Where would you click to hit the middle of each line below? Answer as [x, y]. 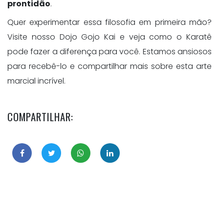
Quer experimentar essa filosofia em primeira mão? [109, 22]
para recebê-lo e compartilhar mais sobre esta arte [109, 66]
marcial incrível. [36, 81]
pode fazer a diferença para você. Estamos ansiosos [109, 52]
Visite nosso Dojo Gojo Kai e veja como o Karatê [109, 37]
